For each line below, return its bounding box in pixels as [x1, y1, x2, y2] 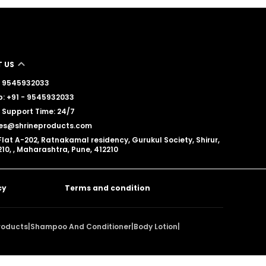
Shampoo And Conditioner [30, 221, 131, 232]
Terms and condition [65, 182, 151, 193]
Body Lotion [134, 221, 178, 232]
